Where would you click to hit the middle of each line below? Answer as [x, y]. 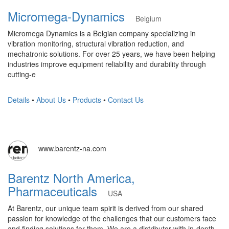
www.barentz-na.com [72, 148]
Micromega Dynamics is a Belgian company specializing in [102, 33]
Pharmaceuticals [58, 191]
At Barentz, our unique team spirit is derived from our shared [106, 208]
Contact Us [126, 100]
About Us [51, 100]
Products [87, 100]
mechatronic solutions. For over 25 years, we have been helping [111, 54]
